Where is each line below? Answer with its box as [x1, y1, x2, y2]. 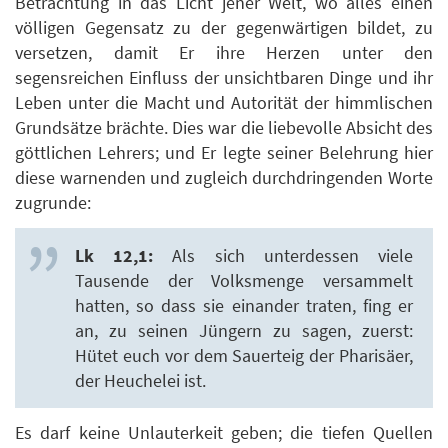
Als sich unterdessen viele [153, 243, 414, 267]
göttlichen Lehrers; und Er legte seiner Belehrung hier [15, 141, 433, 165]
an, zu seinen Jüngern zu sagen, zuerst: [75, 318, 413, 342]
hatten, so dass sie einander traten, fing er [75, 293, 413, 317]
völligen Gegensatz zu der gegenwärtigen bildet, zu [15, 16, 433, 40]
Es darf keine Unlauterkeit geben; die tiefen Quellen [15, 421, 433, 445]
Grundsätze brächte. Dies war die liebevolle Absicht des [15, 116, 433, 140]
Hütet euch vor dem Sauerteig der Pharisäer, [75, 343, 413, 367]
